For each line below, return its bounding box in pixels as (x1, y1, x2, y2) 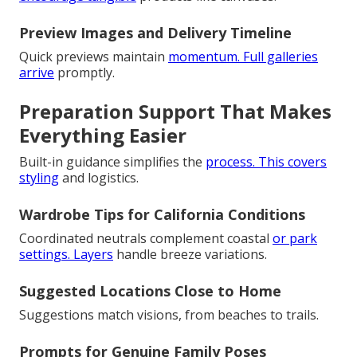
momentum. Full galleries (168, 47, 318, 65)
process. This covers (206, 152, 327, 171)
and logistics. (59, 168, 139, 186)
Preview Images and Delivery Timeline (19, 22, 292, 42)
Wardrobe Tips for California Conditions (19, 204, 305, 224)
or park (273, 229, 317, 247)
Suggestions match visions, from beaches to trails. (19, 305, 319, 324)
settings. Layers (19, 245, 113, 263)
